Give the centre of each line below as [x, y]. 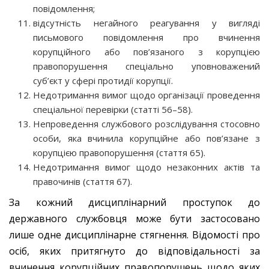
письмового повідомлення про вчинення [147, 37]
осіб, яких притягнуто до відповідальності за [134, 251]
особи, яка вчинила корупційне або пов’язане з [147, 138]
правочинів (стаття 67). [83, 181]
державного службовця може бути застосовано [134, 218]
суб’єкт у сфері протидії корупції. [103, 80]
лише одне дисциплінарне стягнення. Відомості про [134, 234]
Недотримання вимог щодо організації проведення [147, 95]
